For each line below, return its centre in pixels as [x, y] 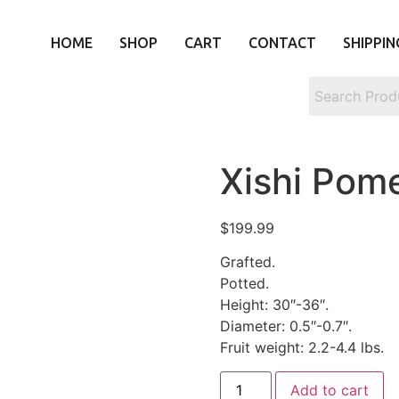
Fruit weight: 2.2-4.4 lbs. [301, 348]
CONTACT [282, 43]
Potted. [244, 284]
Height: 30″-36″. [274, 305]
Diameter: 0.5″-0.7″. [285, 326]
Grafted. [247, 262]
